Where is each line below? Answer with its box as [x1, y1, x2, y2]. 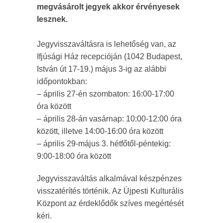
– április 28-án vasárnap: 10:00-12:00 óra [37, 114, 182, 123]
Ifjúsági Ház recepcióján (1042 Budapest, [37, 52, 182, 61]
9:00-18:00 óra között [37, 152, 111, 160]
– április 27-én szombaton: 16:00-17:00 [37, 90, 174, 98]
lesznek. [37, 15, 68, 23]
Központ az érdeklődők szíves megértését [37, 199, 184, 208]
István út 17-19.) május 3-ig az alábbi [37, 65, 166, 73]
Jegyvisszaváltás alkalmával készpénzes [37, 174, 182, 183]
